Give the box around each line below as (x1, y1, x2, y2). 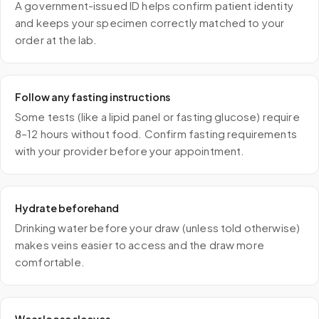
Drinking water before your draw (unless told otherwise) (15, 221, 300, 234)
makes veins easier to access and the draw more (15, 238, 264, 251)
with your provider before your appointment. (15, 144, 245, 157)
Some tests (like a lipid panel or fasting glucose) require (15, 110, 300, 123)
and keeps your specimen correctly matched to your (15, 16, 285, 29)
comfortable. (15, 255, 85, 268)
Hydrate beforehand (15, 202, 119, 214)
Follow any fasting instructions (15, 90, 170, 103)
